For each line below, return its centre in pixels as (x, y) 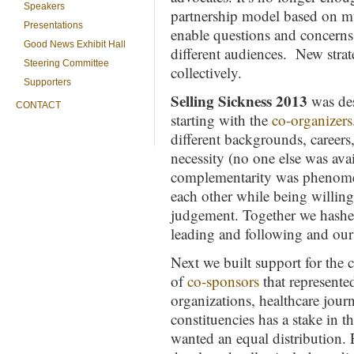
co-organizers (312, 120)
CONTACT (38, 105)
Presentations (53, 25)
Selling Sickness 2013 (239, 101)
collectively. (206, 72)
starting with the (221, 120)
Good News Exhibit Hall (75, 44)
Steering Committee (66, 63)
